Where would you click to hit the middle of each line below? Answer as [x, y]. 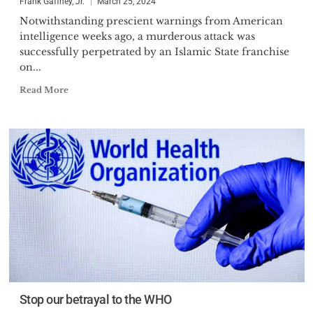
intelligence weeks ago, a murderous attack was [137, 36]
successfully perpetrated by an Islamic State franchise [154, 52]
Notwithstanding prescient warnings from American [151, 21]
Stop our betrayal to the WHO [95, 299]
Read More [44, 90]
